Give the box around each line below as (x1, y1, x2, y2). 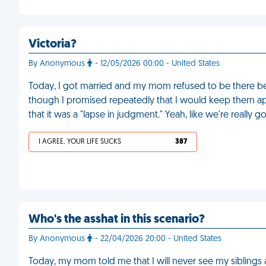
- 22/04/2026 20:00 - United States (93, 235, 221, 243)
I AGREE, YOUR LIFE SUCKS (39, 138, 121, 145)
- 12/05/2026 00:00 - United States (93, 59, 220, 68)
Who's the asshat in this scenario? (28, 214, 205, 226)
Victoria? (28, 39, 77, 50)
